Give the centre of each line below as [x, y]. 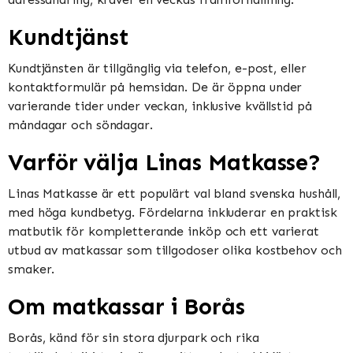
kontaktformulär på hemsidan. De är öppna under [155, 87]
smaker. [32, 269]
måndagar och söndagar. [80, 124]
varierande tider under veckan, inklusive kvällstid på [160, 106]
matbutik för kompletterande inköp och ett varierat [163, 232]
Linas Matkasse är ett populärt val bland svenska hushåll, [175, 194]
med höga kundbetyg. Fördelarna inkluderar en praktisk [173, 213]
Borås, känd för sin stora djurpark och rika [134, 338]
